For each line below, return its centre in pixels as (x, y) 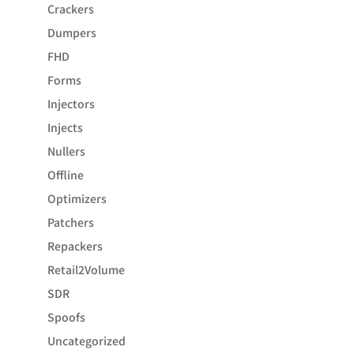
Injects (65, 127)
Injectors (71, 104)
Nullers (66, 151)
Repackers (75, 246)
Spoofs (66, 317)
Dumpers (72, 32)
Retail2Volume (86, 269)
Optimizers (77, 198)
